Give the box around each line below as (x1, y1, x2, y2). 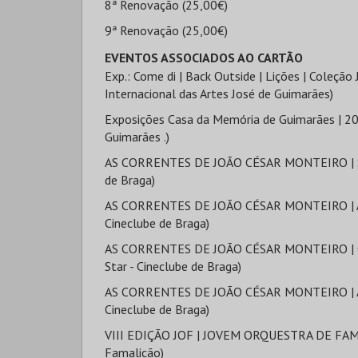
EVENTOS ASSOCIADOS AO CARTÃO (105, 50, 303, 66)
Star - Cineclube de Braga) (105, 258, 241, 274)
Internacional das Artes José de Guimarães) (105, 86, 333, 101)
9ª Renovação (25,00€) (105, 22, 228, 38)
